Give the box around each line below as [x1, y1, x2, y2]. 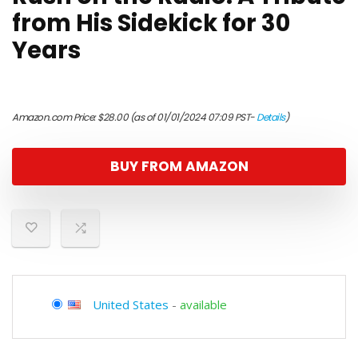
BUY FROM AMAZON [109, 157, 249, 176]
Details [257, 110, 285, 124]
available [180, 296, 227, 312]
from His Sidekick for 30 [12, 7, 290, 39]
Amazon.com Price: [12, 110, 97, 124]
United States [93, 296, 169, 312]
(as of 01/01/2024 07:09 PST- [128, 110, 257, 124]
